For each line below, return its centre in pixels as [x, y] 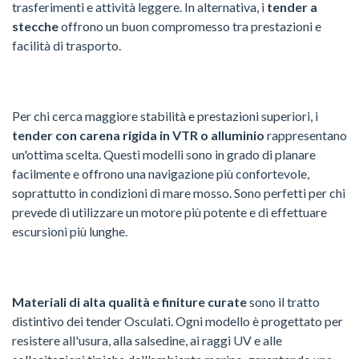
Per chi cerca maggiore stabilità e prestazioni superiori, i [165, 115]
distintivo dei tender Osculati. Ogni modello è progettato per [177, 321]
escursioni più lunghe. [70, 231]
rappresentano [306, 135]
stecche [35, 26]
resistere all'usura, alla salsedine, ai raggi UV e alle [147, 340]
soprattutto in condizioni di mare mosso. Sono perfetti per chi [179, 192]
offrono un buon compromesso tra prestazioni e [190, 26]
